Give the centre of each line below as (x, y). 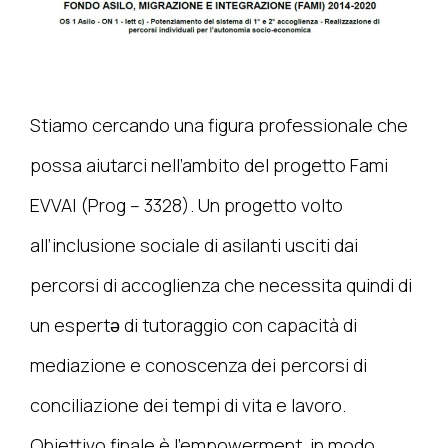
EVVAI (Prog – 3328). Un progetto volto (186, 204)
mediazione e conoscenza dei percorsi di (198, 364)
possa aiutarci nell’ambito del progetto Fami (209, 164)
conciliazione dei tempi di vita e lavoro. (188, 404)
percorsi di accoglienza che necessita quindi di (221, 284)
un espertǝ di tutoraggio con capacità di (193, 324)
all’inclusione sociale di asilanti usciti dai (194, 244)
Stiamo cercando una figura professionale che (219, 124)
